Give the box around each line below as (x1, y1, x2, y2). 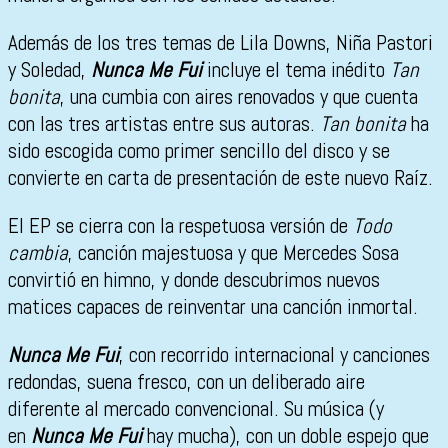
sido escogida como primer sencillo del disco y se (8, 137, 390, 165)
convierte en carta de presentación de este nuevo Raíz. (8, 164, 433, 192)
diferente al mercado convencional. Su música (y (8, 395, 384, 423)
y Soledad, (8, 56, 91, 84)
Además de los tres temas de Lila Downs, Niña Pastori (8, 29, 433, 57)
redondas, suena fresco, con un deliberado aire (8, 368, 365, 396)
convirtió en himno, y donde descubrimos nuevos (8, 266, 380, 294)
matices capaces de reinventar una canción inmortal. (8, 293, 418, 321)
